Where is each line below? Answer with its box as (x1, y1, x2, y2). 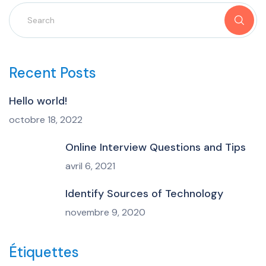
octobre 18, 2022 (9, 113, 83, 126)
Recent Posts (9, 63, 96, 82)
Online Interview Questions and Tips (65, 140, 246, 154)
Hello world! (9, 93, 67, 108)
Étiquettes (9, 242, 79, 261)
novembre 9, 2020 (65, 205, 145, 218)
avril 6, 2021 (65, 159, 115, 172)
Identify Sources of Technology (65, 186, 223, 201)
